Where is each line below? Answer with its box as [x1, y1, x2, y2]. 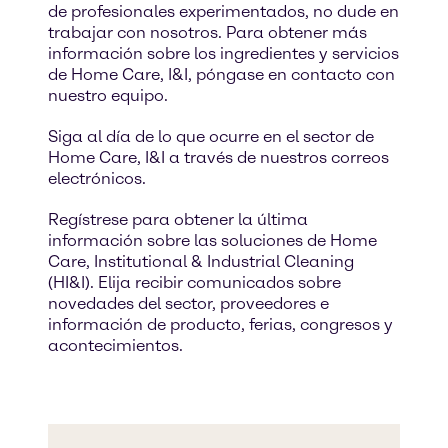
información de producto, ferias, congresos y [48, 315, 393, 334]
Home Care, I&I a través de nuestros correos [48, 148, 389, 167]
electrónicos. [48, 169, 146, 188]
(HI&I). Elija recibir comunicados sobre [48, 273, 341, 292]
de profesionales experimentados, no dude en [48, 2, 399, 21]
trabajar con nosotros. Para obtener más [48, 23, 367, 42]
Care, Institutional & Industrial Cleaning [48, 252, 354, 271]
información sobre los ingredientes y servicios [48, 44, 399, 63]
